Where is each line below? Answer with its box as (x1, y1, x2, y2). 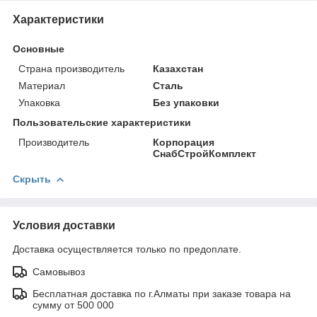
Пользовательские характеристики (13, 116, 191, 128)
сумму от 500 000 (33, 299, 114, 311)
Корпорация (153, 136, 215, 148)
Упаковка (18, 96, 60, 108)
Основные (13, 42, 64, 54)
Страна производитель (18, 62, 125, 74)
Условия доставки (13, 219, 115, 231)
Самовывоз (33, 265, 85, 277)
